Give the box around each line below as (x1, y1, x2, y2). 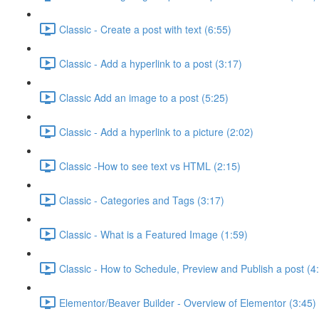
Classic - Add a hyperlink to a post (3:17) (59, 56, 242, 70)
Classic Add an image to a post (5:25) (59, 90, 229, 105)
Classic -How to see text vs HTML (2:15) (59, 158, 241, 173)
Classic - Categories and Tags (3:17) (59, 192, 224, 207)
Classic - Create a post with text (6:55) (59, 21, 231, 36)
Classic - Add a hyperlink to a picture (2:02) (59, 124, 253, 139)
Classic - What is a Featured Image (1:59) (59, 226, 248, 241)
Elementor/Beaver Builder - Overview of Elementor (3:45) (59, 295, 316, 310)
